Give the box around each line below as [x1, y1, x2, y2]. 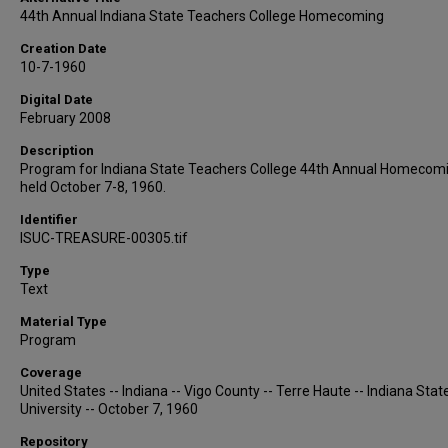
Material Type [20, 314, 107, 329]
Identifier [20, 212, 78, 227]
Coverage [20, 365, 82, 380]
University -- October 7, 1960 [20, 401, 198, 417]
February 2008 [20, 110, 111, 126]
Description [20, 143, 94, 158]
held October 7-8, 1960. [20, 179, 166, 195]
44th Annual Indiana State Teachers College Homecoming [20, 8, 384, 24]
